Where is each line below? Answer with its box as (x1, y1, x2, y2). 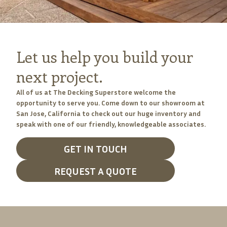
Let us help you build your (16, 47, 193, 67)
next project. (16, 66, 103, 87)
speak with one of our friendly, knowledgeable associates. (16, 120, 206, 128)
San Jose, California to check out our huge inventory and (16, 109, 201, 118)
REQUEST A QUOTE (54, 165, 137, 177)
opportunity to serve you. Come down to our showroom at (16, 98, 205, 107)
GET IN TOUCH (64, 142, 127, 155)
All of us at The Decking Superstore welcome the (16, 88, 176, 96)
